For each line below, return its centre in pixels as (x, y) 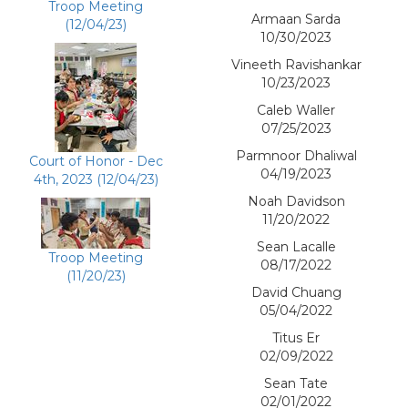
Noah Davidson (296, 202)
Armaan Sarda (296, 20)
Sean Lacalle (296, 247)
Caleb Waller (296, 111)
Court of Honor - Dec (96, 162)
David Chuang (296, 293)
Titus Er (296, 338)
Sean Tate (296, 384)
